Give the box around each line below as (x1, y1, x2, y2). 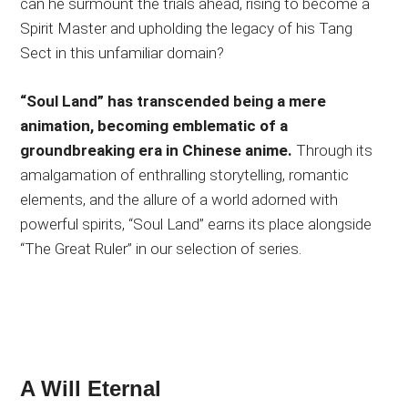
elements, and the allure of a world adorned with (20, 189, 339, 209)
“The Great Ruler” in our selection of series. (20, 239, 302, 258)
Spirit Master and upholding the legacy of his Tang (20, 18, 353, 37)
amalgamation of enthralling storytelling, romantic (20, 165, 350, 184)
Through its (292, 140, 373, 159)
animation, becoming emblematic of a (20, 116, 289, 135)
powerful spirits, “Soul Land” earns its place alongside (20, 214, 372, 233)
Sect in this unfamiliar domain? (20, 43, 225, 62)
